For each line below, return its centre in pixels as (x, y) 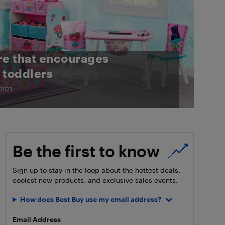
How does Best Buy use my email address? (91, 199)
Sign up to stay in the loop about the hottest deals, (97, 170)
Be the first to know (86, 151)
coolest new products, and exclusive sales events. (95, 180)
